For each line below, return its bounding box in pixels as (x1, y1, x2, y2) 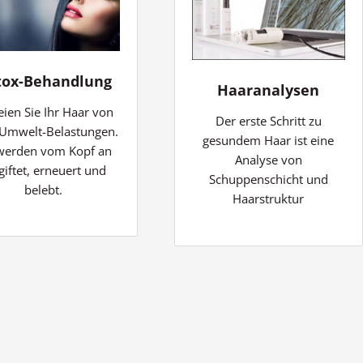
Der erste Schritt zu (215, 113, 322, 130)
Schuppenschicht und (208, 171, 328, 188)
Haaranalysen (217, 80, 320, 100)
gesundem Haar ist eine (203, 132, 335, 149)
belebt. (24, 181, 63, 198)
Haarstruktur (233, 190, 305, 207)
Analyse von (234, 152, 302, 169)
